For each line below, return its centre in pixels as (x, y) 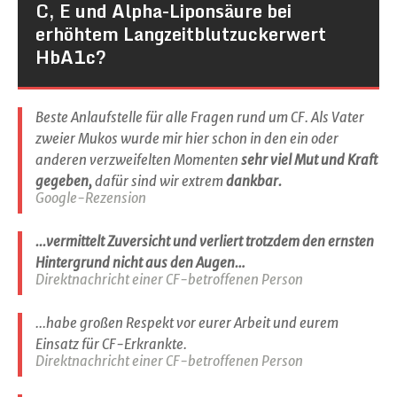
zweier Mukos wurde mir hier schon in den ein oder (187, 139)
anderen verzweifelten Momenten (137, 160)
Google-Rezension (91, 198)
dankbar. (254, 181)
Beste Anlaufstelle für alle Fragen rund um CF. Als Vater (200, 117)
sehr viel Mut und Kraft (308, 160)
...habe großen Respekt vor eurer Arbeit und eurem (187, 323)
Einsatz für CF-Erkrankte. (111, 344)
